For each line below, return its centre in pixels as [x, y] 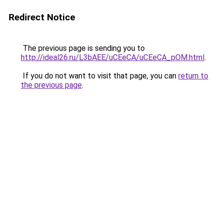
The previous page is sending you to [83, 48]
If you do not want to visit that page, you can [100, 76]
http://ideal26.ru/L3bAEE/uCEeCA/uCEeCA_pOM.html [113, 57]
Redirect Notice [42, 17]
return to [193, 76]
